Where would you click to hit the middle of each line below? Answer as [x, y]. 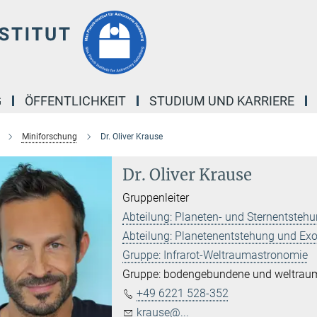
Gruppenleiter [156, 198]
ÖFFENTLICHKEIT [75, 101]
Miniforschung [49, 137]
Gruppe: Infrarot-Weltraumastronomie [215, 255]
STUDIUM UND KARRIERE [222, 101]
